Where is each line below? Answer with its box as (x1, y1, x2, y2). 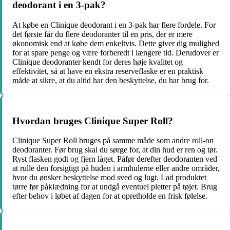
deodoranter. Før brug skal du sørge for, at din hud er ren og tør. (12, 145, 218, 155)
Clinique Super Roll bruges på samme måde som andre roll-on (12, 136, 214, 145)
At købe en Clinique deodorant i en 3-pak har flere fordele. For (12, 21, 216, 29)
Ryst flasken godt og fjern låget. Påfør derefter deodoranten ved (12, 155, 217, 164)
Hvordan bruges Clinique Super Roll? (12, 115, 173, 126)
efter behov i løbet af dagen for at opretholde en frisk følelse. (12, 191, 207, 201)
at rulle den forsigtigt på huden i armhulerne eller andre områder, (12, 164, 220, 173)
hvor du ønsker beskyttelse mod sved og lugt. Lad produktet (12, 173, 206, 182)
